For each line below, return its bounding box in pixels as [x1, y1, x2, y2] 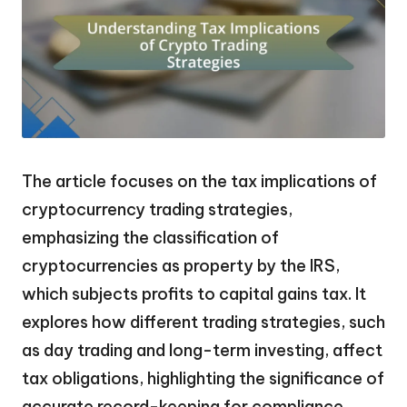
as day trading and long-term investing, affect [22, 339, 382, 361]
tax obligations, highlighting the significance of [22, 367, 384, 389]
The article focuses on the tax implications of [22, 170, 377, 192]
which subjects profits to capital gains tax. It [22, 283, 366, 304]
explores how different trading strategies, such [22, 311, 385, 333]
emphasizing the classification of [22, 226, 279, 248]
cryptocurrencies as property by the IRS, [22, 254, 340, 276]
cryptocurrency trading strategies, [22, 198, 293, 220]
